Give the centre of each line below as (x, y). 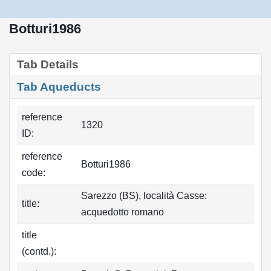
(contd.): (39, 251)
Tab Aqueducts (59, 87)
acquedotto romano (122, 212)
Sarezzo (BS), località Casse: (144, 196)
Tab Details (48, 64)
